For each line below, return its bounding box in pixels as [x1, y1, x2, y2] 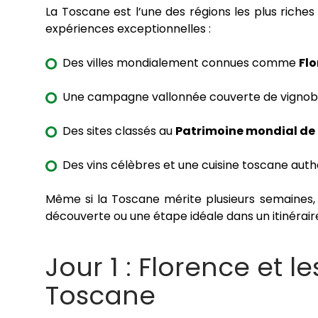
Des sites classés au [62, 123, 175, 140]
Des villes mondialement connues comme [62, 55, 299, 72]
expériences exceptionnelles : [45, 21, 211, 38]
